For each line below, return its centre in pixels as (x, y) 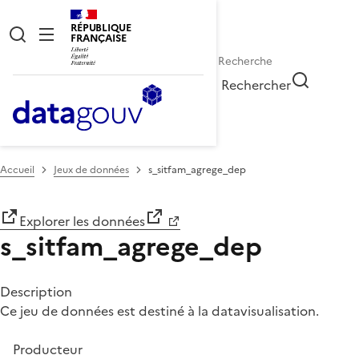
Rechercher (256, 85)
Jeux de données (91, 169)
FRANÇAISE (99, 38)
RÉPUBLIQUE (101, 28)
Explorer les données (82, 221)
